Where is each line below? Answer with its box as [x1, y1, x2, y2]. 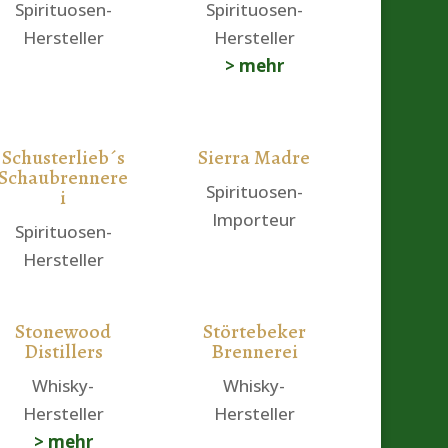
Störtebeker [202, 318, 306, 346]
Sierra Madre [198, 144, 311, 172]
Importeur [212, 208, 297, 232]
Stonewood [15, 318, 112, 346]
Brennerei [210, 338, 298, 366]
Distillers [23, 338, 103, 366]
